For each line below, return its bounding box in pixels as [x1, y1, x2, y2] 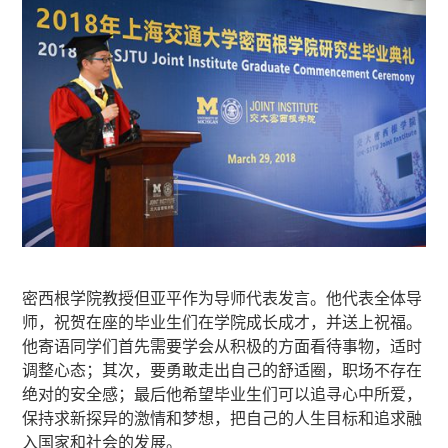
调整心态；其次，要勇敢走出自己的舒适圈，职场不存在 [22, 360, 423, 381]
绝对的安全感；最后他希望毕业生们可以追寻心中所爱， [22, 384, 423, 405]
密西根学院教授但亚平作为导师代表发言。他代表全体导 [22, 288, 423, 309]
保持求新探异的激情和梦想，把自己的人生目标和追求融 [22, 408, 423, 429]
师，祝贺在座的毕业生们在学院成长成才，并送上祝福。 [22, 312, 423, 333]
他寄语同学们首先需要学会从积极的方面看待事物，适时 [22, 336, 423, 357]
